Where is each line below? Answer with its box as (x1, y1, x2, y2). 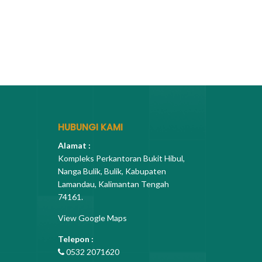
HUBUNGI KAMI (57, 121, 123, 134)
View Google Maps (57, 212, 127, 223)
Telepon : (57, 233, 94, 244)
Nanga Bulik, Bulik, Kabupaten (57, 166, 166, 176)
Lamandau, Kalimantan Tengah (57, 178, 169, 189)
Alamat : (57, 140, 91, 150)
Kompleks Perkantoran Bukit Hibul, (57, 153, 185, 163)
